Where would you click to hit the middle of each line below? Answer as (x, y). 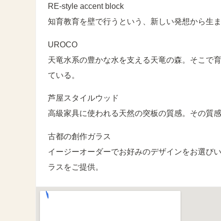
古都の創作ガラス (79, 137)
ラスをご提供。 (75, 167)
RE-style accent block (86, 6)
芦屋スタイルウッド (83, 98)
